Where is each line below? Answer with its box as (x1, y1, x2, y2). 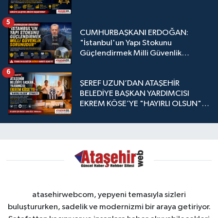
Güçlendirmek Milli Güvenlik (80, 49, 182, 58)
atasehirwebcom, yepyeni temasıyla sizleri (32, 190, 186, 199)
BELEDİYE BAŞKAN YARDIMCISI (80, 90, 189, 98)
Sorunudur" (80, 59, 122, 68)
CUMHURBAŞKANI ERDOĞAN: (80, 29, 188, 37)
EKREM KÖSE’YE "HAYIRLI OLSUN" (80, 100, 201, 109)
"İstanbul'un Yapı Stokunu (80, 39, 172, 48)
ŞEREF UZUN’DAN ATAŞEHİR (80, 79, 180, 88)
